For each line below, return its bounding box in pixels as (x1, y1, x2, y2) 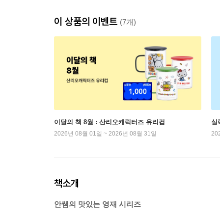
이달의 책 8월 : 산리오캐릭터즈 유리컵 (54, 118, 165, 126)
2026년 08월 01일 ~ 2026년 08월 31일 (54, 130, 157, 137)
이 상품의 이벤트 (54, 15, 120, 27)
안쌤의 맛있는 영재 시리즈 (54, 200, 141, 208)
